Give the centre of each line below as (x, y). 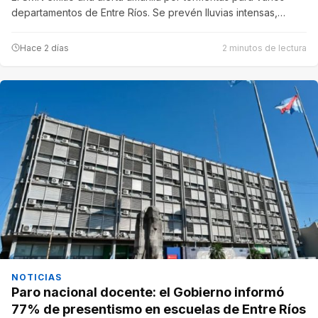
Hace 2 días (44, 48)
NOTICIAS (37, 278)
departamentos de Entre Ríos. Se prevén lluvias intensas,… (148, 12)
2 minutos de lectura (264, 48)
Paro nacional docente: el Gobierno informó (148, 292)
